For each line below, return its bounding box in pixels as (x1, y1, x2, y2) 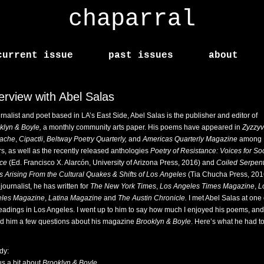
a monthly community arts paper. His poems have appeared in (41, 123, 242, 131)
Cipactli (19, 135, 43, 143)
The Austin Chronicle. (118, 194, 189, 202)
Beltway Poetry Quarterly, (47, 135, 127, 143)
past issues (108, 50, 173, 61)
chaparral (68, 6, 196, 32)
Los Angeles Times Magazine (160, 182, 255, 190)
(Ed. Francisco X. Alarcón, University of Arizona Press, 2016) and (7, 159, 216, 167)
